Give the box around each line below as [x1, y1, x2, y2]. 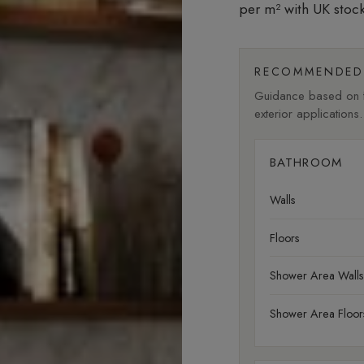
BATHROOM [269, 154, 343, 172]
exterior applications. [253, 104, 362, 123]
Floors [269, 229, 300, 246]
